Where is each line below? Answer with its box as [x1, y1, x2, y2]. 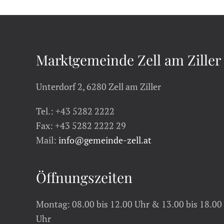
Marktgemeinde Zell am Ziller [36, 50, 221, 69]
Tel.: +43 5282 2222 [36, 105, 114, 117]
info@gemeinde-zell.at [58, 134, 151, 146]
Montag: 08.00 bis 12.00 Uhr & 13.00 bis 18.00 [36, 198, 222, 210]
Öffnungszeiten [36, 168, 132, 186]
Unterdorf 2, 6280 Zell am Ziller [36, 80, 161, 92]
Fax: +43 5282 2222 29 [36, 119, 126, 131]
